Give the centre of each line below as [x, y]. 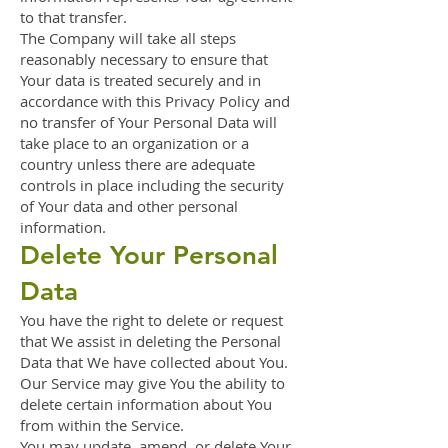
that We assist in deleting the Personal [150, 341]
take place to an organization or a [134, 143]
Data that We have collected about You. [154, 362]
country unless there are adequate [137, 164]
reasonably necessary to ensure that [144, 59]
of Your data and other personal [129, 206]
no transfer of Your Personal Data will [148, 122]
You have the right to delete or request [151, 320]
